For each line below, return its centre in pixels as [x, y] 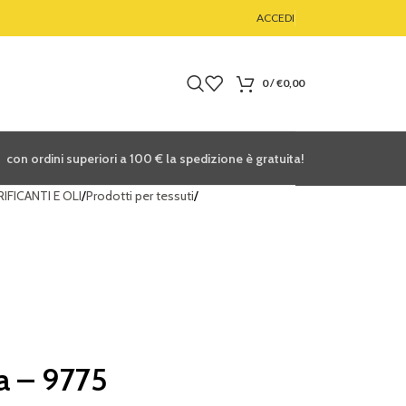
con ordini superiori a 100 [81, 158]
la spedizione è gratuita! [234, 158]
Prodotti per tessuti [140, 196]
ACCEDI [275, 18]
